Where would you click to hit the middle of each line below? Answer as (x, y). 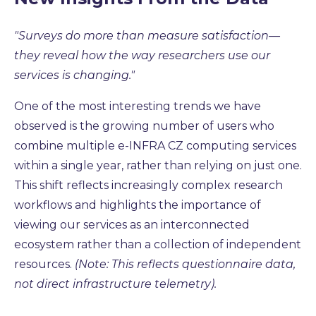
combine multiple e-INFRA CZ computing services (155, 145)
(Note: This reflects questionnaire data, (185, 264)
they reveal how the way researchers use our (142, 55)
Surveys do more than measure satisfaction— (149, 35)
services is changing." (74, 75)
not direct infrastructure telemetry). (115, 284)
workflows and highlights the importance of (138, 205)
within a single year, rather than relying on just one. (158, 165)
